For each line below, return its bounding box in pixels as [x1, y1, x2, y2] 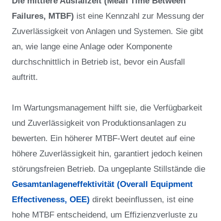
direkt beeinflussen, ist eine [92, 194, 193, 204]
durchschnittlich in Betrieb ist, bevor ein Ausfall [12, 57, 185, 67]
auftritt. [12, 72, 38, 82]
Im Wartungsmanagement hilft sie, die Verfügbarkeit [12, 103, 202, 112]
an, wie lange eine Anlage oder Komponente [12, 41, 172, 51]
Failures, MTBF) [12, 11, 74, 21]
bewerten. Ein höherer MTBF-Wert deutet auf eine [12, 133, 195, 143]
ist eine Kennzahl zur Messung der [74, 11, 204, 21]
